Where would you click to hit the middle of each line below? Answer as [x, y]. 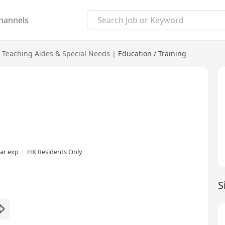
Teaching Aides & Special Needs [56, 53]
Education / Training [152, 53]
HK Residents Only [55, 152]
